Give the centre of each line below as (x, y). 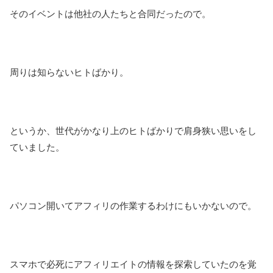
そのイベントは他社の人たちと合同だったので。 (110, 13)
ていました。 (37, 147)
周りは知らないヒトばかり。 (69, 72)
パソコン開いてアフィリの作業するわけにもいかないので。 (133, 205)
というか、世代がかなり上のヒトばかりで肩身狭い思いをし (133, 130)
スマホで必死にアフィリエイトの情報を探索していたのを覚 (133, 264)
